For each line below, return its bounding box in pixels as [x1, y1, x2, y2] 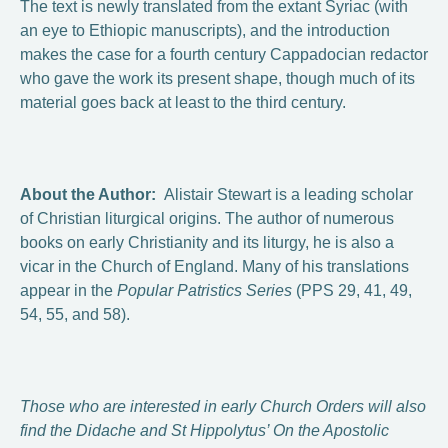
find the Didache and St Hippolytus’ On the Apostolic [20, 422, 389, 439]
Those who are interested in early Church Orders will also [20, 398, 426, 415]
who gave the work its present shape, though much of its [20, 70, 415, 87]
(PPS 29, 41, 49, [292, 282, 412, 299]
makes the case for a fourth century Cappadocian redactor [20, 46, 428, 63]
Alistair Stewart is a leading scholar [164, 186, 413, 203]
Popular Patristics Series [117, 282, 292, 299]
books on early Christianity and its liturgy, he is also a [20, 234, 394, 251]
